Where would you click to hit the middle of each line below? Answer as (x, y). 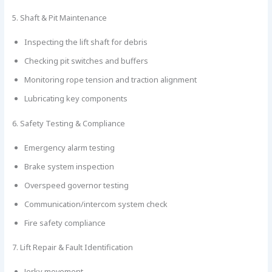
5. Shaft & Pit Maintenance (59, 18)
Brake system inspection (69, 166)
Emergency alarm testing (69, 147)
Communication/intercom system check (96, 204)
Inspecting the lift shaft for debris (86, 42)
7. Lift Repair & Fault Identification (72, 247)
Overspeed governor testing (76, 185)
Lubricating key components (76, 99)
